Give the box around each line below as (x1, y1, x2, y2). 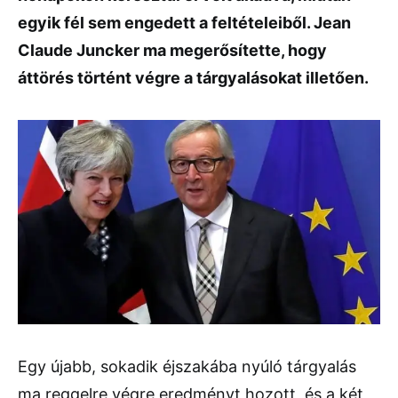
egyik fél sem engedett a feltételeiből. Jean (18, 13, 351, 32)
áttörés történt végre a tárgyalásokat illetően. (18, 68, 369, 87)
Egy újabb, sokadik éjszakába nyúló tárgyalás (18, 357, 356, 377)
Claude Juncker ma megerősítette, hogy (18, 41, 327, 60)
